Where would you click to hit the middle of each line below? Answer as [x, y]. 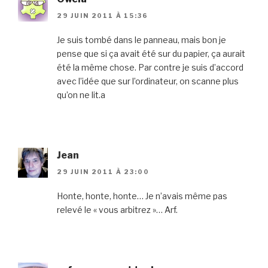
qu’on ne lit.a [81, 95]
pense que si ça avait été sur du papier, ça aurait [151, 54]
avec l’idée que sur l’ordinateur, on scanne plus [148, 81]
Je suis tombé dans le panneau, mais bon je [141, 40]
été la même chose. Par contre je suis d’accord [150, 68]
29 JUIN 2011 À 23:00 [103, 172]
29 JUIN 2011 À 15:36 [103, 16]
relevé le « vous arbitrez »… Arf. [117, 210]
